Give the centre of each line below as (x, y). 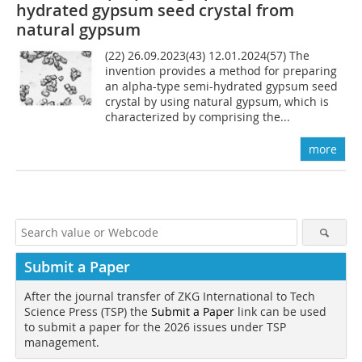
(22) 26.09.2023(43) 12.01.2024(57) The (208, 55)
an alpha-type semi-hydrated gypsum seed (222, 86)
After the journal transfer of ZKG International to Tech (170, 296)
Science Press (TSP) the (88, 311)
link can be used (280, 311)
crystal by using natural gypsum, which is (217, 101)
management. (62, 342)
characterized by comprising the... (198, 116)
